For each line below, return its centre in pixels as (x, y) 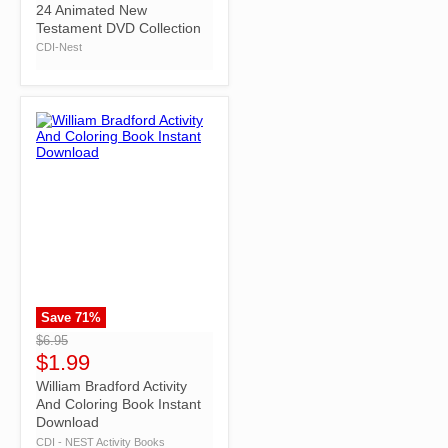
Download (67, 422)
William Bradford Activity (111, 386)
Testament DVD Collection (118, 27)
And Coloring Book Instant (118, 404)
